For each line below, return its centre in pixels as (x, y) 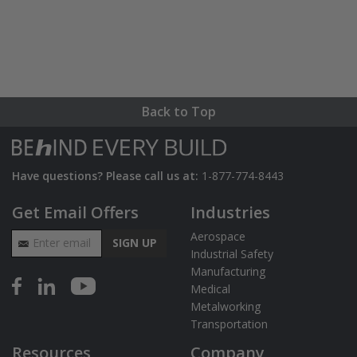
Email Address (53, 237)
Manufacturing (228, 272)
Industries (230, 213)
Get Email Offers (75, 213)
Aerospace (218, 237)
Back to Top (178, 111)
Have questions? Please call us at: (107, 176)
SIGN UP (134, 243)
